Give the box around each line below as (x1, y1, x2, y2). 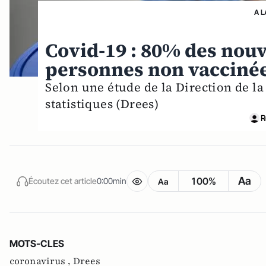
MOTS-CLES (9, 237, 64, 249)
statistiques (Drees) (45, 95, 159, 112)
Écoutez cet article (28, 176, 97, 186)
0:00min (97, 176, 126, 186)
